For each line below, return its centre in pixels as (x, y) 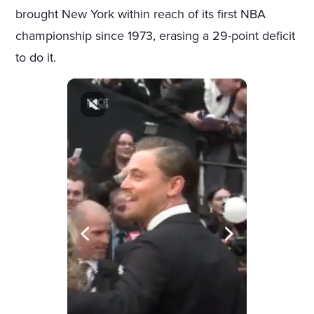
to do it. (36, 57)
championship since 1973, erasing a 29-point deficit (156, 35)
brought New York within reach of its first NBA (141, 14)
